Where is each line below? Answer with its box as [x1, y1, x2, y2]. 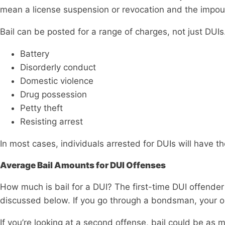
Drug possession [20, 89, 87, 100]
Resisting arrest [20, 117, 83, 127]
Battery [20, 49, 49, 59]
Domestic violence [20, 76, 93, 86]
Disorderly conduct [20, 62, 96, 73]
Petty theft [20, 103, 63, 114]
